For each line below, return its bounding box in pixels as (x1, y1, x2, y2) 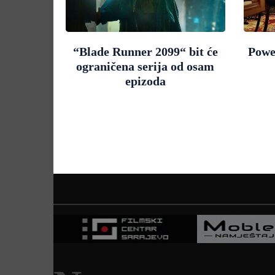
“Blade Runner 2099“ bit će (72, 44, 218, 58)
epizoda (125, 74, 166, 88)
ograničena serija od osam (76, 59, 215, 73)
